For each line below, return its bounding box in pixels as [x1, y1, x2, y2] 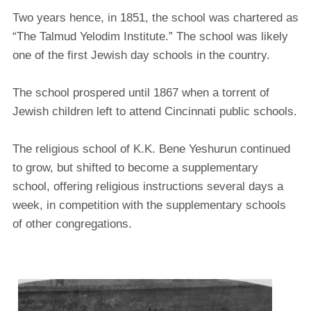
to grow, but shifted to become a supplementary [12, 160, 258, 174]
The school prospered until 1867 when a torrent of [12, 85, 269, 99]
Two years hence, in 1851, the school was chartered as [12, 10, 299, 24]
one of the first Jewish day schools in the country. [12, 48, 270, 62]
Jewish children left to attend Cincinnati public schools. [12, 104, 297, 118]
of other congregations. [12, 217, 132, 230]
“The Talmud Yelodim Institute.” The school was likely [12, 29, 288, 43]
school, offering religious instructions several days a [12, 179, 283, 193]
